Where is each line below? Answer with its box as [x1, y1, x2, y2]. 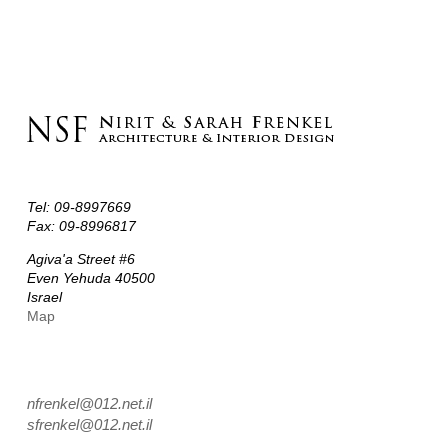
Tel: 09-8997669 [26, 199, 131, 216]
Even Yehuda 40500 [26, 270, 155, 287]
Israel [26, 289, 62, 306]
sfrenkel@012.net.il [26, 416, 152, 434]
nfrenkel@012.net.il [26, 395, 152, 413]
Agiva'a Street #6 [26, 251, 135, 268]
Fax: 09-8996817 [26, 218, 136, 235]
